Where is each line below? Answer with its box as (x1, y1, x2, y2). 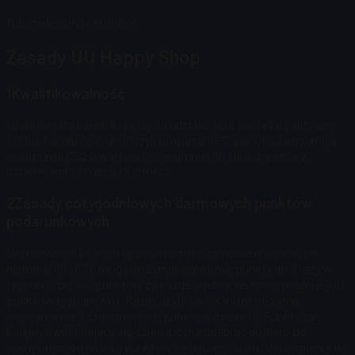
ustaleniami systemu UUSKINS (6, 163, 169, 179)
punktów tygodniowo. (6, 292, 123, 307)
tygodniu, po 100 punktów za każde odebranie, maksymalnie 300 (6, 276, 344, 292)
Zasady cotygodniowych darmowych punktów (14, 193, 312, 212)
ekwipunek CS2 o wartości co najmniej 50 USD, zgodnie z (6, 148, 307, 164)
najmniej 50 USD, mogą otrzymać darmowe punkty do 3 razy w (6, 260, 333, 276)
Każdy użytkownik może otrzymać (125, 292, 305, 307)
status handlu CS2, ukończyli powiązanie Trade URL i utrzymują (6, 132, 337, 148)
